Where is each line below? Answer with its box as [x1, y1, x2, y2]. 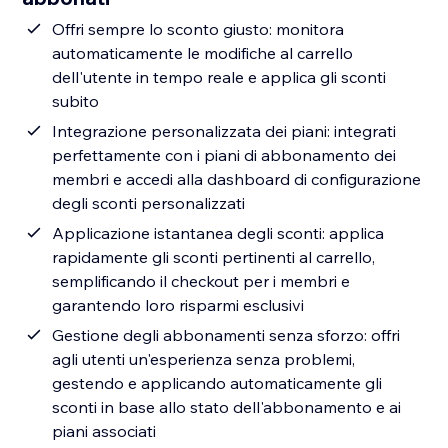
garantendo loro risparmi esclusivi [52, 295, 305, 316]
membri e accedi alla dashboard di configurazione [52, 169, 422, 190]
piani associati [52, 421, 157, 442]
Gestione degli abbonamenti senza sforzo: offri [52, 325, 401, 346]
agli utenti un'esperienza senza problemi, [52, 349, 356, 370]
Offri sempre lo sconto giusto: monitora [52, 19, 345, 40]
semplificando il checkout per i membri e [52, 271, 351, 292]
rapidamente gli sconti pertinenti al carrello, [52, 247, 376, 268]
